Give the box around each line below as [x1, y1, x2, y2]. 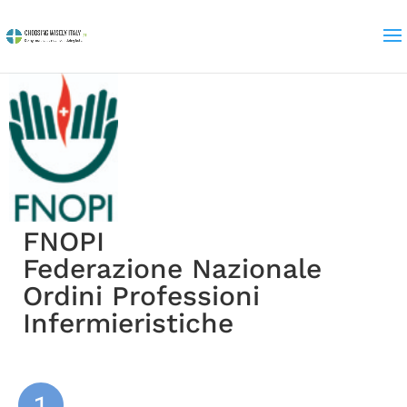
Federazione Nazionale [23, 252, 322, 284]
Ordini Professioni [23, 279, 260, 312]
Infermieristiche [23, 306, 233, 339]
